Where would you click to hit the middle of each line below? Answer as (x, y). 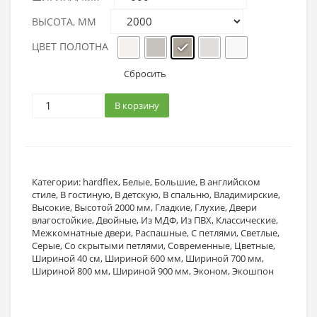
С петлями (214, 232)
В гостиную (85, 194)
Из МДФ (158, 220)
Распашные (161, 232)
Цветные (254, 245)
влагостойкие (62, 220)
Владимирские (246, 194)
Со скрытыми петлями (114, 245)
